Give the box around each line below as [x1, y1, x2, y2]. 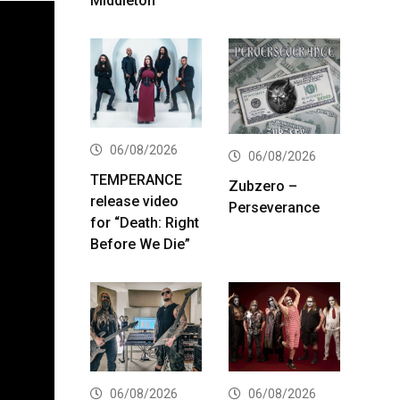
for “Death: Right [90, 213, 199, 231]
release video [90, 192, 179, 210]
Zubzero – [229, 177, 297, 195]
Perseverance [229, 198, 320, 216]
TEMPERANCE [90, 171, 182, 188]
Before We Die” [90, 235, 190, 253]
